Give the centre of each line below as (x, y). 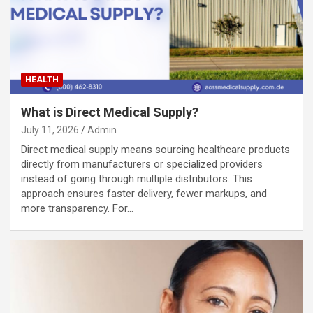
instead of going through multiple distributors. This (137, 179)
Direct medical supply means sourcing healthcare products (155, 149)
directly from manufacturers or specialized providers (142, 164)
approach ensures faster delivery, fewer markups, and (144, 193)
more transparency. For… (77, 208)
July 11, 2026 (50, 130)
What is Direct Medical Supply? (110, 112)
